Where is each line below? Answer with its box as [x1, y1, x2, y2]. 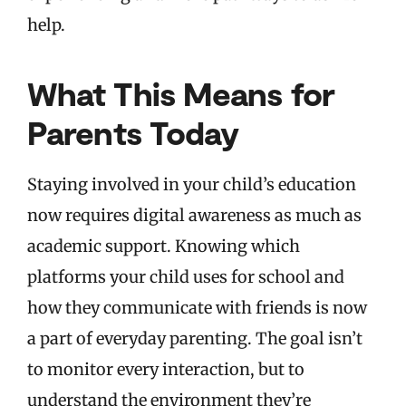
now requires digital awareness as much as [27, 205, 362, 227]
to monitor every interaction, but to [27, 359, 304, 381]
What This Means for [27, 73, 334, 113]
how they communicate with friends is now [27, 297, 367, 319]
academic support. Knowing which [27, 236, 300, 257]
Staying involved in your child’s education [27, 174, 356, 196]
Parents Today [27, 112, 239, 152]
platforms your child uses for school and [27, 266, 344, 288]
